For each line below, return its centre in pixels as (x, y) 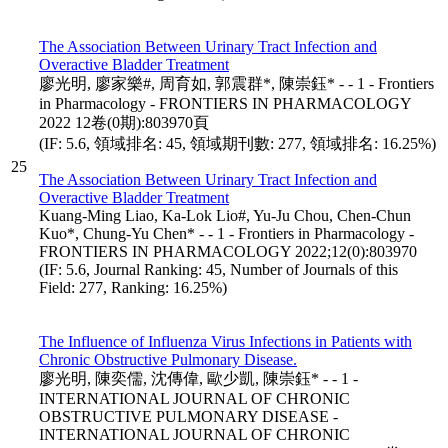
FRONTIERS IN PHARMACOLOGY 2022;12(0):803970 (228, 251)
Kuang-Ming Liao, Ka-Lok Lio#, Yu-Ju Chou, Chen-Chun (225, 215)
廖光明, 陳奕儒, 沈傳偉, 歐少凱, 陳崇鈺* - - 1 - (198, 378)
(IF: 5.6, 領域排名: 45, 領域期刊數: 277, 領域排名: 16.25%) (237, 143)
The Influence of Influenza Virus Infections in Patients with (225, 341)
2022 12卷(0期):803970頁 (124, 122)
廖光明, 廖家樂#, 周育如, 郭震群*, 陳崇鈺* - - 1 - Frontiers (236, 83)
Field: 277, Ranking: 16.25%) (133, 287)
